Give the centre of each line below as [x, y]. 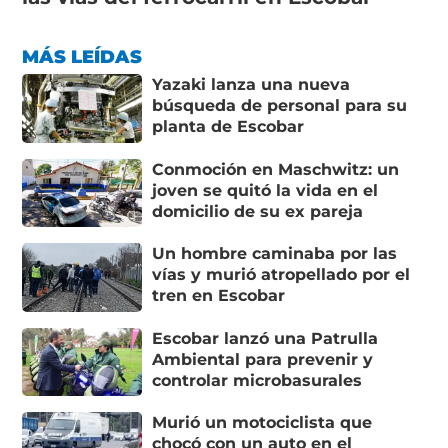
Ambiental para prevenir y [263, 359]
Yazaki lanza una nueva [251, 84]
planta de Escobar [228, 126]
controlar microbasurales [257, 380]
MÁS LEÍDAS [82, 56]
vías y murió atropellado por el [281, 275]
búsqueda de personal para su [280, 105]
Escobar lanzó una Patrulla [265, 338]
